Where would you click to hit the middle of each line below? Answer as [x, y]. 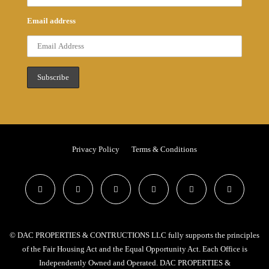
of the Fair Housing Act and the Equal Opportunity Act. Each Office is [134, 249]
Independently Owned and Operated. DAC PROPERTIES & [134, 263]
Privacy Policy [96, 149]
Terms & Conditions [164, 149]
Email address [51, 21]
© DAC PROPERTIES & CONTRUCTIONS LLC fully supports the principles [134, 235]
